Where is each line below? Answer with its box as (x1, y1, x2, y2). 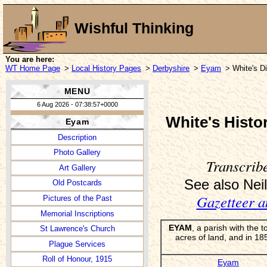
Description (58, 132, 97, 142)
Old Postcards (52, 178, 102, 188)
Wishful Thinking (74, 20, 194, 37)
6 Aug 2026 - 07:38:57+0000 (36, 100, 118, 108)
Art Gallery (58, 163, 96, 172)
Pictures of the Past (42, 193, 112, 203)
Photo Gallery (54, 148, 101, 157)
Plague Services (49, 239, 105, 249)
